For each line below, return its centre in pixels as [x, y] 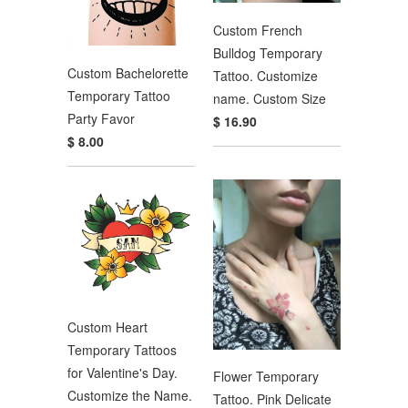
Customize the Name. [130, 396]
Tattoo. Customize [265, 75]
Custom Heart [107, 327]
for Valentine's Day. [122, 373]
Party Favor [101, 118]
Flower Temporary [266, 377]
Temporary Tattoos [122, 350]
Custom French [258, 30]
